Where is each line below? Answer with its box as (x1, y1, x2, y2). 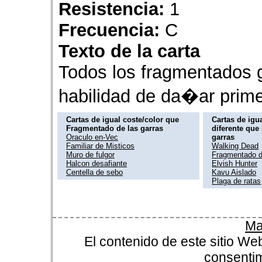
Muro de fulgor (66, 150, 115, 159)
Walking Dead (212, 141, 259, 150)
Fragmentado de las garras (66, 123, 163, 133)
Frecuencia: (58, 19, 160, 40)
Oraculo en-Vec (66, 132, 118, 142)
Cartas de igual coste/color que (66, 115, 179, 124)
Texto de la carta (58, 40, 200, 61)
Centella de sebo (66, 167, 123, 177)
